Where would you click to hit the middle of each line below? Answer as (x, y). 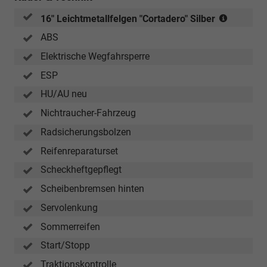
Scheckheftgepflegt (81, 170)
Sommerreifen (70, 226)
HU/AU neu (64, 94)
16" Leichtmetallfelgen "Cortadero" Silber (128, 19)
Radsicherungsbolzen (86, 132)
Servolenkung (69, 207)
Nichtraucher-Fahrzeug (88, 113)
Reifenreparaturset (79, 151)
